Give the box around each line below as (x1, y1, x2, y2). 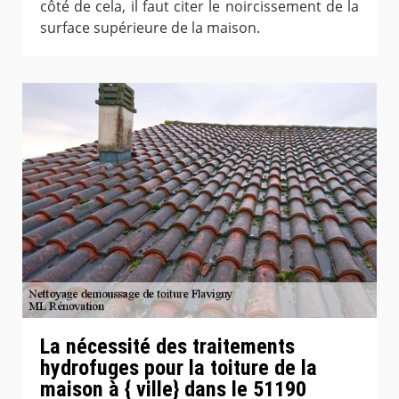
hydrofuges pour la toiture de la (40, 355, 317, 381)
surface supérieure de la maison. (40, 18, 260, 38)
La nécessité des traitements (40, 334, 295, 360)
